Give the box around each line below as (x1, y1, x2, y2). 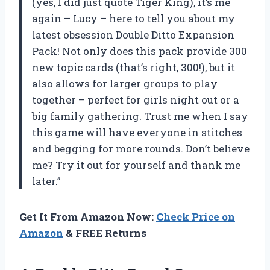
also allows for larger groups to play (32, 76, 218, 90)
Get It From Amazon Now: (19, 209, 156, 224)
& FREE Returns (63, 225, 146, 240)
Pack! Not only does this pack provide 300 (32, 43, 247, 58)
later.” (32, 174, 61, 188)
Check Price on (156, 209, 235, 224)
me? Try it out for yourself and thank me (32, 157, 240, 172)
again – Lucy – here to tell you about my (32, 11, 235, 25)
